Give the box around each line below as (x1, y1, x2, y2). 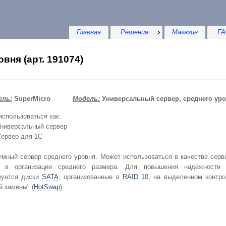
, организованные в (58, 173, 123, 181)
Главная (77, 28, 101, 36)
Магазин (172, 28, 198, 36)
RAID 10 (122, 173, 148, 181)
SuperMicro (12, 95, 50, 103)
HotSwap (33, 183, 60, 191)
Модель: (72, 95, 100, 103)
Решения (121, 28, 149, 36)
